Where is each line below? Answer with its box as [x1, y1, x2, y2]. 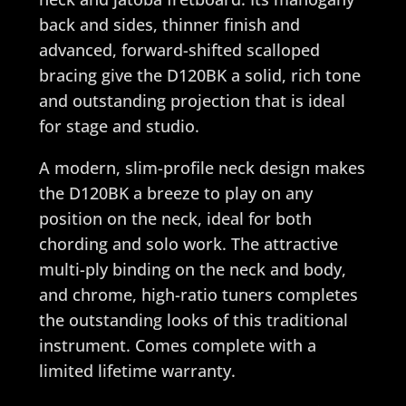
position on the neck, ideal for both [38, 207, 312, 229]
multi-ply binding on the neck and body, [38, 257, 346, 280]
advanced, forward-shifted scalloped [38, 38, 320, 61]
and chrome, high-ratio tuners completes [38, 283, 358, 305]
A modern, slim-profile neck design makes [38, 156, 365, 179]
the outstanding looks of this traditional [38, 308, 348, 331]
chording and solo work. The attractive [38, 232, 338, 255]
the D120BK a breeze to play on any [38, 181, 313, 204]
